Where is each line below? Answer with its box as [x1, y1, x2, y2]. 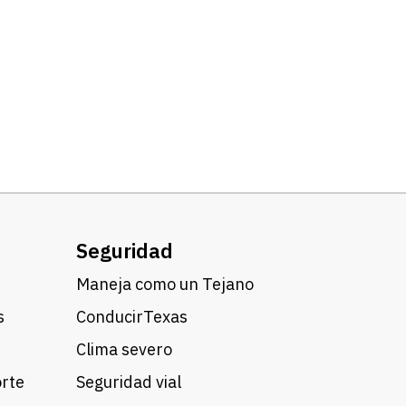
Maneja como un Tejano [75, 274, 254, 295]
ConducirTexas [75, 306, 188, 327]
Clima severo [75, 339, 172, 360]
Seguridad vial [75, 372, 181, 392]
